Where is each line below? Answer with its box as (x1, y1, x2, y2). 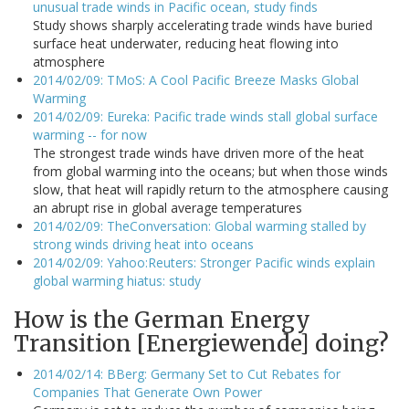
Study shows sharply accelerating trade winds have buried (33, 16, 372, 35)
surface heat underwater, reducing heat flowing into (33, 35, 339, 53)
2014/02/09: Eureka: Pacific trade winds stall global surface (33, 108, 378, 126)
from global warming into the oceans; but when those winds (33, 163, 388, 181)
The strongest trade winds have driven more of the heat (33, 144, 364, 163)
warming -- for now (33, 126, 147, 144)
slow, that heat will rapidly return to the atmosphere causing (33, 181, 388, 199)
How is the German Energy (14, 306, 310, 335)
